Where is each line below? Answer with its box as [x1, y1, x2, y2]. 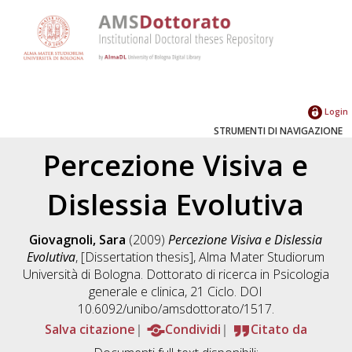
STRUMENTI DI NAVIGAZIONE [214, 123, 343, 137]
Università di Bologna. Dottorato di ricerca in [22, 265, 273, 283]
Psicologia [272, 265, 329, 283]
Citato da [250, 320, 307, 338]
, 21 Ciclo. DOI [185, 282, 263, 300]
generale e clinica [89, 282, 185, 300]
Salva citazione [44, 320, 135, 338]
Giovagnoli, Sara [29, 230, 126, 248]
